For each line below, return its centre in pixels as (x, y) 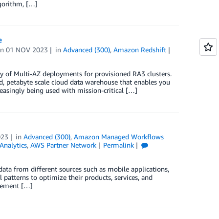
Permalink (119, 145)
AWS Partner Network (63, 145)
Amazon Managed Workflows (119, 136)
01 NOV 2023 (27, 50)
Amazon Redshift (140, 50)
